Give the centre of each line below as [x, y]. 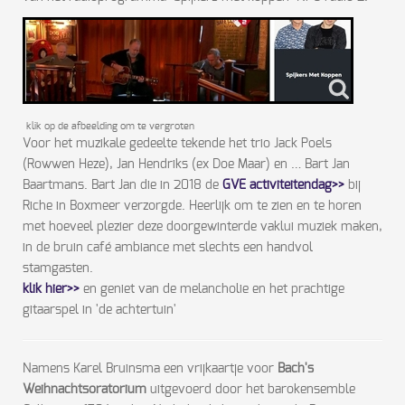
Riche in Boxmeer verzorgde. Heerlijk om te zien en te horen [192, 207]
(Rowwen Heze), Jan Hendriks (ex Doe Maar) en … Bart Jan [186, 165]
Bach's [296, 369]
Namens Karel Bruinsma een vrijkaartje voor [150, 369]
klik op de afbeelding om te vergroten [110, 126]
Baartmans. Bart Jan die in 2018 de [122, 186]
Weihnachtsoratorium [85, 390]
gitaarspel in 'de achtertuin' [99, 311]
